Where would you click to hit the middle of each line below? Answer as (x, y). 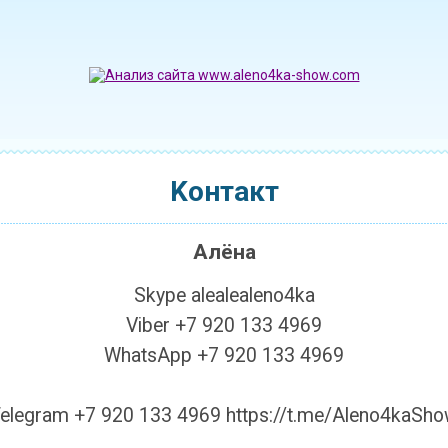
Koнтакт (224, 191)
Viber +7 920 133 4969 (224, 325)
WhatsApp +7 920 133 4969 (224, 355)
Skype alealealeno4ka (224, 295)
